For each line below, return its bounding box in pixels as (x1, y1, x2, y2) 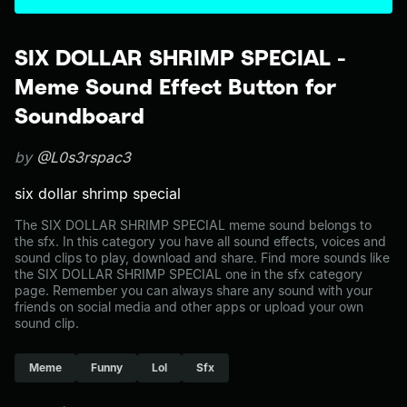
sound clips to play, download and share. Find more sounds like (15, 250, 390, 265)
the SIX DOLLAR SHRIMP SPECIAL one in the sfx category (15, 266, 362, 282)
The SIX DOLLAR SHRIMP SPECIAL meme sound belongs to (15, 217, 372, 233)
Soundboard (15, 103, 144, 128)
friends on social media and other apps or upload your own (15, 299, 363, 314)
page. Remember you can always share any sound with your (15, 283, 372, 298)
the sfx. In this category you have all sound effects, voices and (15, 233, 386, 249)
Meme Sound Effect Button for (15, 74, 336, 99)
